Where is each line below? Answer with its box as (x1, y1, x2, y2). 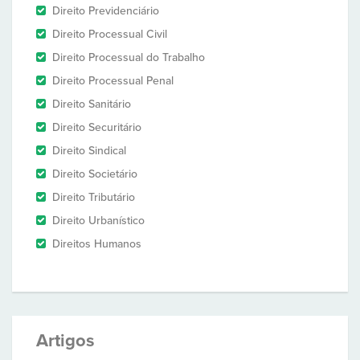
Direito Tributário (52, 190, 135, 204)
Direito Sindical (52, 144, 126, 157)
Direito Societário (52, 167, 137, 181)
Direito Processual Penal (52, 74, 174, 88)
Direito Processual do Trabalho (52, 51, 205, 64)
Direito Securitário (52, 121, 141, 134)
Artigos (36, 330, 95, 351)
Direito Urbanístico (52, 214, 145, 227)
